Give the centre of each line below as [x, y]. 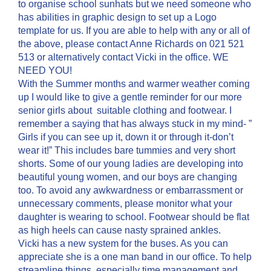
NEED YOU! [45, 70]
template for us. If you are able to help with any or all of [134, 31]
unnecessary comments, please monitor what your [125, 204]
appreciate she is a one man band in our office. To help [135, 257]
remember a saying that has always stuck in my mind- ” [135, 124]
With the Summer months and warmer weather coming [134, 84]
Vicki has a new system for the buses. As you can [123, 243]
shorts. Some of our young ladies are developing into [131, 164]
